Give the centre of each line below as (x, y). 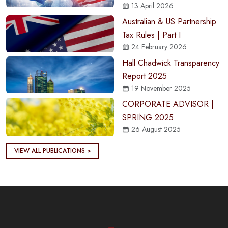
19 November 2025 (160, 88)
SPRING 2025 (148, 118)
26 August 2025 (155, 130)
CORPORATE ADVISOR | (168, 104)
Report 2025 (145, 76)
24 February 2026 (158, 47)
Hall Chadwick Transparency (171, 63)
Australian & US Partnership (169, 22)
